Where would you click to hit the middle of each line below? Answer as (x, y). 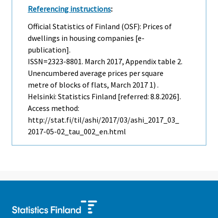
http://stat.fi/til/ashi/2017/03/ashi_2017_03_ (103, 120)
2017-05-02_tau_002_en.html (77, 132)
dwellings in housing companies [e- (86, 38)
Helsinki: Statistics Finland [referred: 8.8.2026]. (104, 97)
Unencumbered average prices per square (96, 73)
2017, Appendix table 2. (144, 62)
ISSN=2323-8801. (56, 62)
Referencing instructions (69, 9)
